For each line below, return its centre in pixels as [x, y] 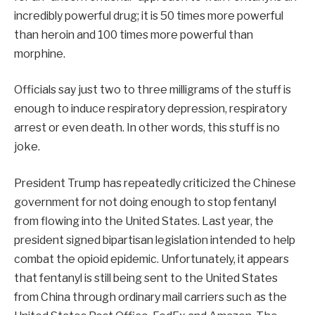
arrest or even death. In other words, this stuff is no [147, 128]
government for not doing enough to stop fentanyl [145, 202]
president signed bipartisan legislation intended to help [155, 240]
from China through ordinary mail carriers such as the [150, 297]
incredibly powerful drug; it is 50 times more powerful [149, 15]
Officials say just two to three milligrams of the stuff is [153, 90]
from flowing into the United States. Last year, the [144, 221]
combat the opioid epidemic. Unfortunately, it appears [152, 259]
